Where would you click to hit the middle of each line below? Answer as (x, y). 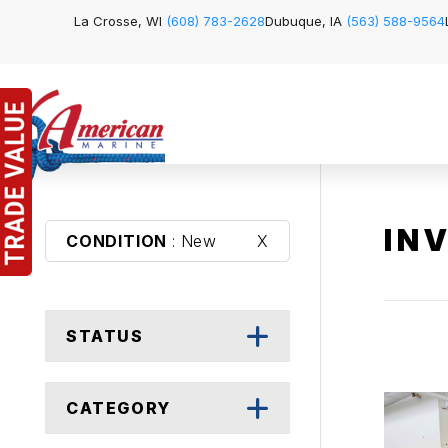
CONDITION (117, 241)
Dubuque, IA (305, 21)
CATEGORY (118, 408)
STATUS (105, 336)
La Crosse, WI (120, 21)
